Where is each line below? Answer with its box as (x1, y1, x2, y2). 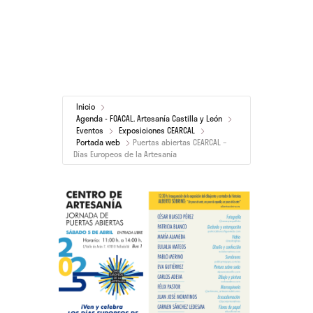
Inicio (76, 101, 95, 112)
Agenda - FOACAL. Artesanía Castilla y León (76, 112, 222, 124)
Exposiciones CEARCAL (119, 124, 195, 136)
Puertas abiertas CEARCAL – (133, 136, 227, 148)
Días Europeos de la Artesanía (73, 148, 177, 160)
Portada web (76, 136, 120, 148)
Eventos (76, 124, 103, 136)
